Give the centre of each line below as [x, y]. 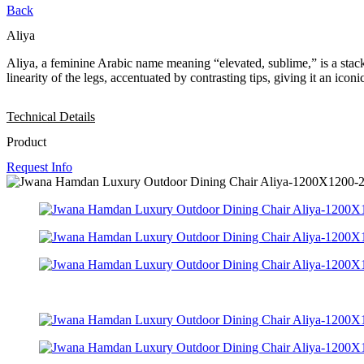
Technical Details [51, 116]
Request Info [39, 167]
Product [26, 141]
